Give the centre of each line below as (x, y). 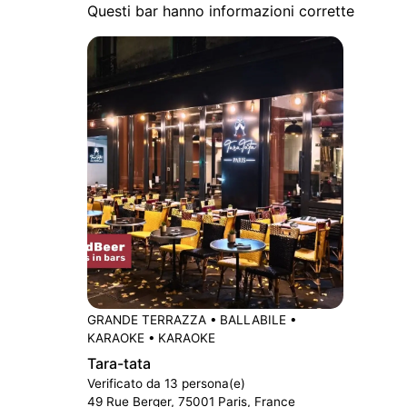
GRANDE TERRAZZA (147, 320)
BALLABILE (253, 320)
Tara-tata (119, 363)
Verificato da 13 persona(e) (166, 383)
